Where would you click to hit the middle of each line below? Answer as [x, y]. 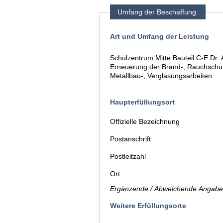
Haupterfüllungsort [142, 102]
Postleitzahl [128, 156]
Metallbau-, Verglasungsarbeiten [161, 76]
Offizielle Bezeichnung [145, 121]
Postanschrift [130, 139]
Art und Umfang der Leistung [160, 36]
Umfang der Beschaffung [157, 12]
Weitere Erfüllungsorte [148, 206]
